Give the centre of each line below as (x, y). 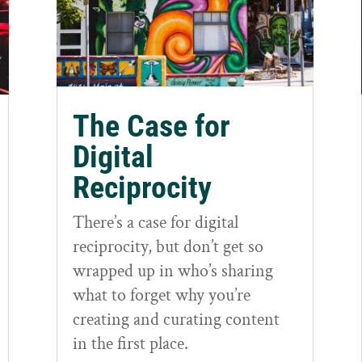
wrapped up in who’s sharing (173, 271)
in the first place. (131, 343)
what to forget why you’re (162, 295)
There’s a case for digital (156, 222)
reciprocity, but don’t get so (168, 246)
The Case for (152, 126)
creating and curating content (177, 319)
